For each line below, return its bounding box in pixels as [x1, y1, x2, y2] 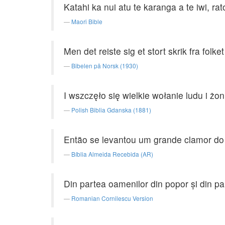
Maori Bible [71, 17, 102, 26]
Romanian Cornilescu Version [71, 194, 153, 202]
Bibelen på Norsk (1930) [71, 61, 138, 70]
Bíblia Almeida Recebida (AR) [71, 150, 153, 158]
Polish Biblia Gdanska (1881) [71, 105, 151, 114]
